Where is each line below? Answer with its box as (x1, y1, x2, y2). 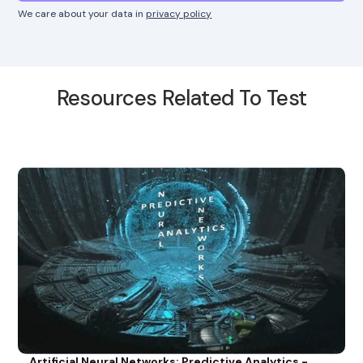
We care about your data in (18, 6, 147, 20)
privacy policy (146, 6, 212, 20)
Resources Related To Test (56, 83, 307, 112)
